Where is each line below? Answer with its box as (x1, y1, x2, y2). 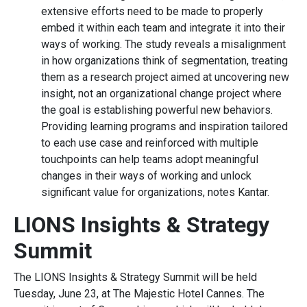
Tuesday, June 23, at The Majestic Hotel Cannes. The (14, 286, 265, 300)
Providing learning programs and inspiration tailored (41, 119, 288, 133)
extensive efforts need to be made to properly (41, 4, 263, 18)
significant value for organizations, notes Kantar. (41, 185, 269, 199)
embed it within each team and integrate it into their (41, 21, 285, 34)
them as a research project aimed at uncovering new (41, 70, 289, 84)
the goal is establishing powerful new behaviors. (41, 103, 273, 116)
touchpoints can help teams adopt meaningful (41, 152, 258, 166)
